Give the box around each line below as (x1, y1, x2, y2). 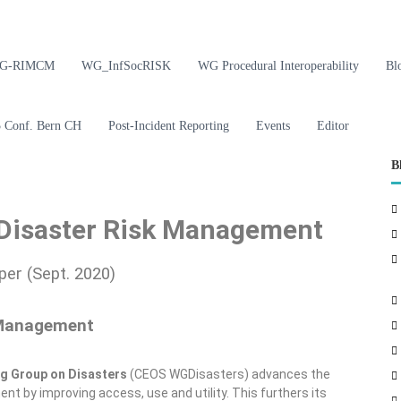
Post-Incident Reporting (108, 119, 229, 132)
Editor (317, 119, 349, 132)
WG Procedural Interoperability (198, 59, 359, 73)
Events (256, 119, 290, 132)
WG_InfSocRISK (81, 59, 171, 73)
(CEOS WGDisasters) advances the (127, 367, 330, 381)
